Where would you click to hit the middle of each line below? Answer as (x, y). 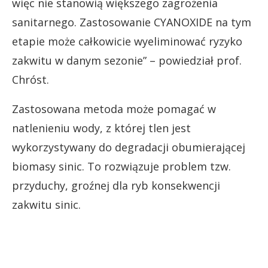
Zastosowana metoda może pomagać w (114, 109)
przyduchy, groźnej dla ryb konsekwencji (116, 185)
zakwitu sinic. (46, 204)
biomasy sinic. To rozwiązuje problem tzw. (121, 166)
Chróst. (31, 79)
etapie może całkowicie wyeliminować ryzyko (127, 41)
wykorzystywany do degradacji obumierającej (129, 147)
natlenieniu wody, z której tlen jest (101, 128)
